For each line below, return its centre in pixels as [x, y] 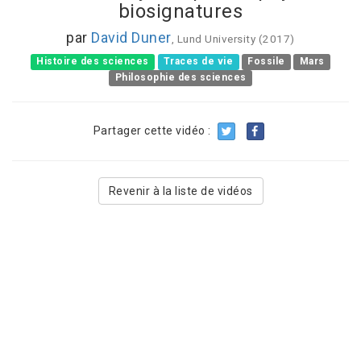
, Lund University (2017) [233, 38]
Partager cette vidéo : [153, 130]
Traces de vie [198, 62]
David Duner [131, 37]
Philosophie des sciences [180, 78]
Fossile [266, 62]
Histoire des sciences [93, 62]
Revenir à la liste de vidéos [180, 191]
